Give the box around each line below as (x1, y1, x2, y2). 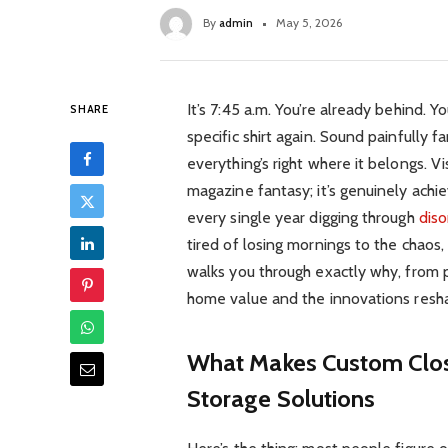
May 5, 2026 (276, 15, 342, 31)
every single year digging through (186, 208, 419, 228)
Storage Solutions (186, 383, 376, 413)
